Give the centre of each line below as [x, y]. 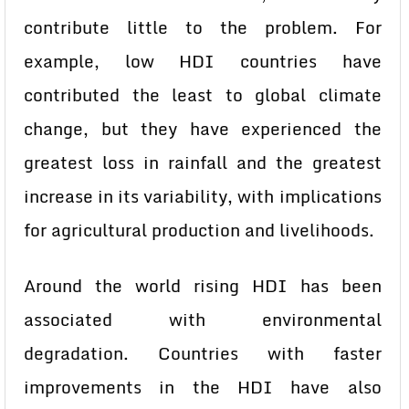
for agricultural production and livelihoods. [199, 230]
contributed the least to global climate [203, 95]
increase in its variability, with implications [203, 196]
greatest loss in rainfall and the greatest [203, 163]
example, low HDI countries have [203, 61]
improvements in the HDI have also [203, 387]
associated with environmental [203, 320]
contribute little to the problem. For [203, 27]
